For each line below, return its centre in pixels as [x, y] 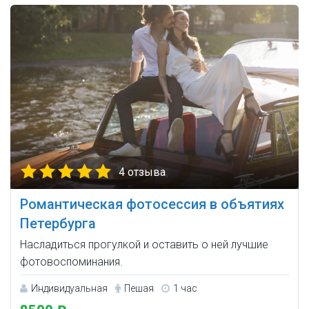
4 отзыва [142, 172]
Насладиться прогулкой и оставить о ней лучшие [144, 245]
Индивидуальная [69, 289]
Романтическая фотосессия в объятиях [152, 205]
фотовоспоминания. [71, 262]
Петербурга [58, 224]
